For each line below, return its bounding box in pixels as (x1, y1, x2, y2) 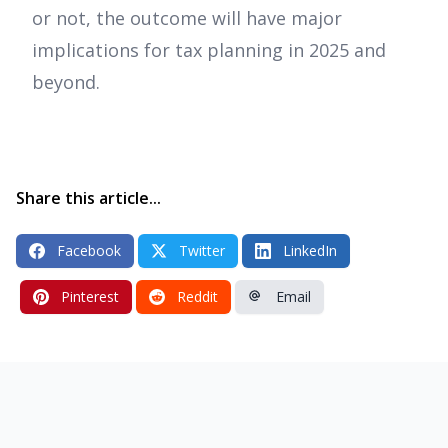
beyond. (32, 70, 100, 95)
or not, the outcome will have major (32, 6, 342, 31)
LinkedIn (283, 241, 337, 261)
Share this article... (16, 187, 161, 210)
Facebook (57, 241, 121, 261)
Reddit (177, 287, 218, 307)
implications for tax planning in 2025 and (32, 38, 386, 63)
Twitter (179, 241, 225, 261)
